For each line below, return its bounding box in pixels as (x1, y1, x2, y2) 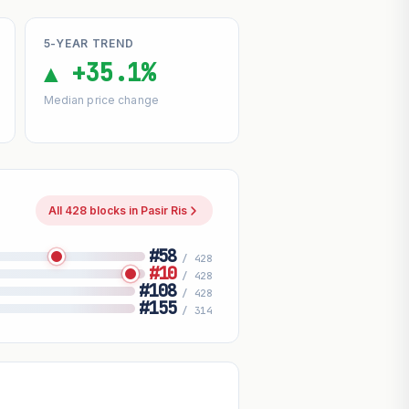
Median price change (43, 93, 159, 108)
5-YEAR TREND (43, 37, 134, 51)
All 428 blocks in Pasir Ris (48, 204, 188, 218)
